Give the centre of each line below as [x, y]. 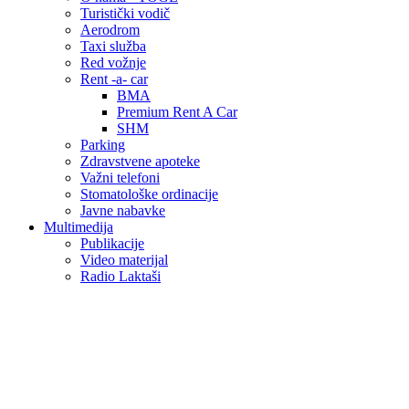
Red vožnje [113, 63]
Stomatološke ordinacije [149, 194]
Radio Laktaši [121, 276]
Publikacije [112, 243]
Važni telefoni [120, 178]
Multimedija [79, 227]
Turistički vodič [125, 13]
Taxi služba [113, 46]
